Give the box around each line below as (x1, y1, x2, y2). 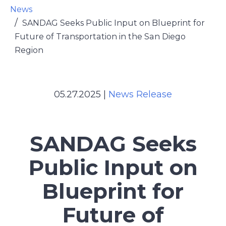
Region (15, 45, 43, 55)
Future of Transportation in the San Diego (15, 32, 186, 41)
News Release (108, 89, 172, 100)
